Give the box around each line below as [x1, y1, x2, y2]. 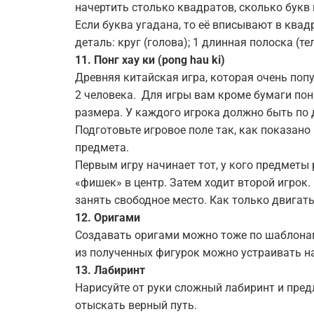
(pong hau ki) [155, 53, 225, 67]
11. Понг [75, 53, 119, 67]
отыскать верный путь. [75, 299, 197, 312]
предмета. [75, 141, 129, 154]
